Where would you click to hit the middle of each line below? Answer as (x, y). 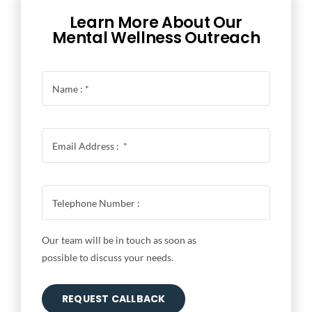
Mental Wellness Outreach (156, 38)
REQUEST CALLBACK (114, 299)
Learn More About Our (156, 23)
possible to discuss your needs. (107, 258)
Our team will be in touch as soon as (119, 240)
